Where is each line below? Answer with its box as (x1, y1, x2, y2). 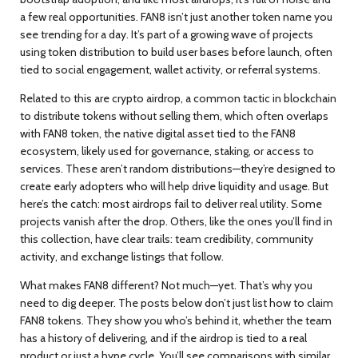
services (20, 161, 61, 176)
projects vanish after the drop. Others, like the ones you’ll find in (20, 214, 332, 229)
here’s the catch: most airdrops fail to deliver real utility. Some (20, 197, 322, 211)
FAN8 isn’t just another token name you (138, 10, 332, 24)
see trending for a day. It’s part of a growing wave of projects (20, 27, 313, 42)
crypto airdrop (112, 91, 181, 105)
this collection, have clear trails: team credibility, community (20, 232, 313, 246)
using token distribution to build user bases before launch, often (20, 45, 332, 59)
